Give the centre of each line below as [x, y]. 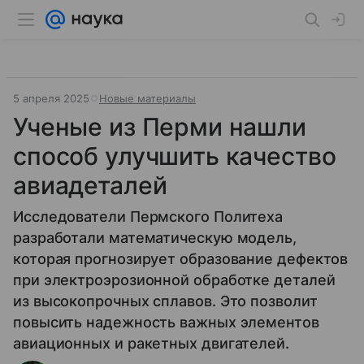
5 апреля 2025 [51, 98]
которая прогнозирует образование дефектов [181, 259]
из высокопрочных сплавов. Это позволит [165, 301]
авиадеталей [90, 185]
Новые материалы [147, 98]
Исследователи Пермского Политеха [148, 217]
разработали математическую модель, [155, 238]
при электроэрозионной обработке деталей [174, 280]
